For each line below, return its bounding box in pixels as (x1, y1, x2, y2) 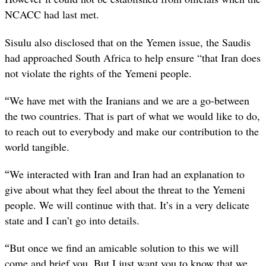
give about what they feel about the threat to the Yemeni (5, 182, 245, 197)
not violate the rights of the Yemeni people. (5, 65, 192, 80)
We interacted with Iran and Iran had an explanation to (9, 166, 245, 181)
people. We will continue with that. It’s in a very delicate (5, 197, 249, 212)
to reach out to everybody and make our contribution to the (5, 123, 259, 138)
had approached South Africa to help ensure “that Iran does (5, 50, 261, 65)
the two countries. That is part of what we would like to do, (5, 108, 260, 123)
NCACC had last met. (5, 7, 99, 22)
